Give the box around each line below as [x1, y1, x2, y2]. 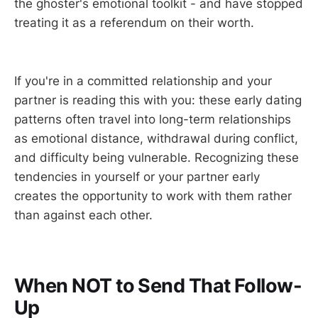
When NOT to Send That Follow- [14, 274, 302, 298]
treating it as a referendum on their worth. [14, 16, 254, 31]
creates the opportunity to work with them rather [14, 188, 292, 203]
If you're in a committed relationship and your [14, 73, 272, 88]
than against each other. [14, 207, 153, 222]
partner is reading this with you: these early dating [14, 92, 302, 107]
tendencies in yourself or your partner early [14, 169, 260, 184]
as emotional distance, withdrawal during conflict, [14, 131, 298, 146]
